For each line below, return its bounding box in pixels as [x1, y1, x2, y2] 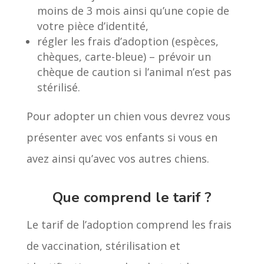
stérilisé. [37, 80, 80, 94]
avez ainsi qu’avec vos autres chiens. [26, 151, 209, 166]
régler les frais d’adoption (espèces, [37, 34, 219, 48]
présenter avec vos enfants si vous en [26, 130, 217, 144]
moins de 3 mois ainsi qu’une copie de [37, 3, 229, 18]
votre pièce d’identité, [37, 18, 148, 33]
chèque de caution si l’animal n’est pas [37, 64, 232, 79]
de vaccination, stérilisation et [26, 238, 180, 253]
